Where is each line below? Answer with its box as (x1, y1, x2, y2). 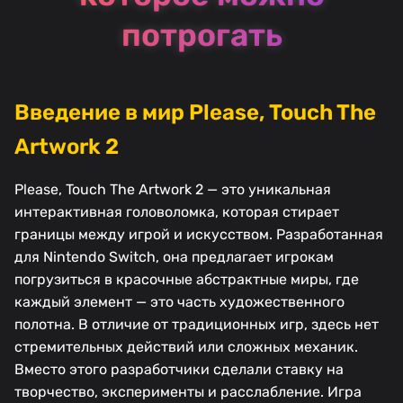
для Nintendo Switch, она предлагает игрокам (14, 248, 334, 266)
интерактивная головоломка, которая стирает (14, 203, 339, 221)
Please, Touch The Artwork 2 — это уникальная (14, 181, 331, 199)
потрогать (121, 16, 282, 55)
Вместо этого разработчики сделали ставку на (14, 361, 344, 379)
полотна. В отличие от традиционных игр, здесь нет (14, 316, 379, 334)
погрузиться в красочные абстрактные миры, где (14, 271, 359, 289)
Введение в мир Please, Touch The (14, 100, 376, 126)
